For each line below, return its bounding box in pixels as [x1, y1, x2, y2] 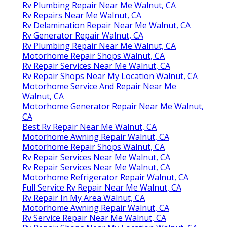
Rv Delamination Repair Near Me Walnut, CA [22, 19, 191, 31]
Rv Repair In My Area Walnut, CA [22, 192, 145, 203]
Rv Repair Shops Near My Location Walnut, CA [22, 70, 198, 82]
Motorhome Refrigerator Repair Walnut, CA [22, 171, 188, 183]
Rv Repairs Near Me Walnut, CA [22, 9, 141, 21]
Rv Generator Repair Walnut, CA [22, 29, 143, 41]
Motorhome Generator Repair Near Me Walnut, [22, 100, 204, 112]
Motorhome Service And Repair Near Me [22, 80, 176, 92]
